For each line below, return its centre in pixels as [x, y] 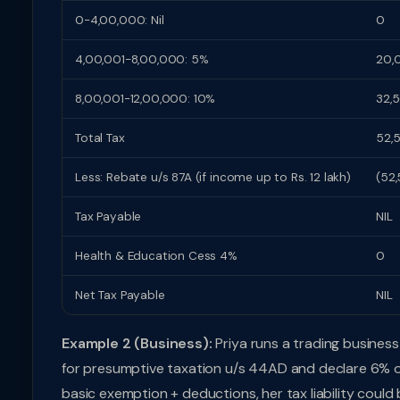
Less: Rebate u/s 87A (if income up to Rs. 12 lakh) [213, 177]
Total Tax [100, 138]
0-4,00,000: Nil [120, 20]
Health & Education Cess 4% [156, 256]
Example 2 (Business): [137, 343]
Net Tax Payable [120, 295]
